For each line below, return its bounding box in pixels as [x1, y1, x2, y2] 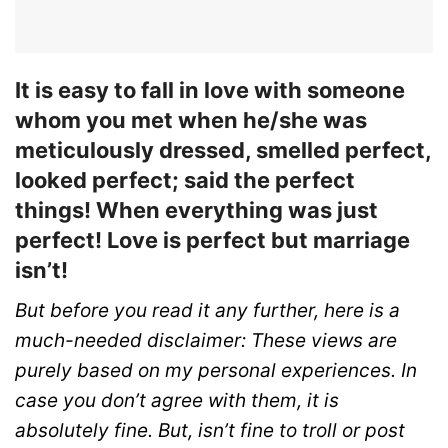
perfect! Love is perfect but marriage [15, 227, 410, 254]
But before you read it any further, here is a [15, 299, 400, 323]
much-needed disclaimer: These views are [15, 329, 397, 353]
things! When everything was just [15, 197, 378, 224]
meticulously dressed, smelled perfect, [15, 137, 431, 164]
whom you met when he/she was [15, 107, 367, 134]
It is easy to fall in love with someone [15, 77, 405, 104]
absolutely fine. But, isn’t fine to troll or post [15, 419, 405, 443]
